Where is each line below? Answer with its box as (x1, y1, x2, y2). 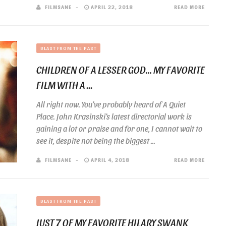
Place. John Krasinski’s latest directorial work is (36, 111, 192, 121)
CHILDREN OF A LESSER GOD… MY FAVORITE (36, 64, 205, 76)
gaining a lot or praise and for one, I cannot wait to (36, 124, 202, 133)
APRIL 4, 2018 (89, 156, 129, 163)
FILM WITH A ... (36, 79, 93, 91)
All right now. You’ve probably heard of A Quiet (36, 99, 186, 109)
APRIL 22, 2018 (89, 4, 133, 10)
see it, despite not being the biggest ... (36, 136, 155, 145)
